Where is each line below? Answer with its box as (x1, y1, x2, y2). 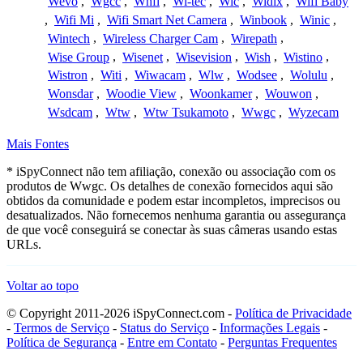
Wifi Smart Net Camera (107, 13, 227, 28)
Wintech (48, 31, 90, 45)
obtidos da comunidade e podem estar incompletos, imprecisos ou (6, 194, 340, 208)
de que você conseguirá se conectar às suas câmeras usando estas (6, 223, 337, 237)
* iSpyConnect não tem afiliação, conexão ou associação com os (6, 164, 335, 179)
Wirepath (231, 31, 277, 45)
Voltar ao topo (6, 279, 79, 293)
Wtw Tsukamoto (143, 105, 228, 119)
